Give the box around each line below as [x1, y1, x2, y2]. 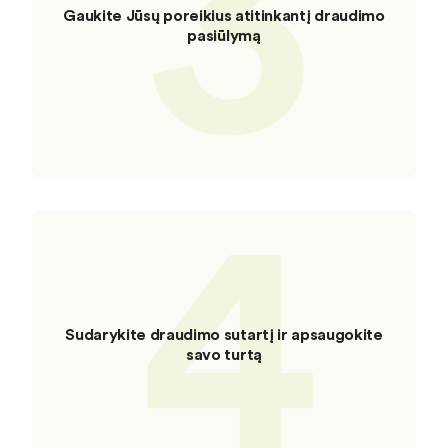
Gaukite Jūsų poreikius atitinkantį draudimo [63, 4, 385, 25]
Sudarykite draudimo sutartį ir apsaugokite [65, 323, 383, 344]
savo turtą [186, 343, 262, 364]
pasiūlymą [187, 24, 261, 45]
